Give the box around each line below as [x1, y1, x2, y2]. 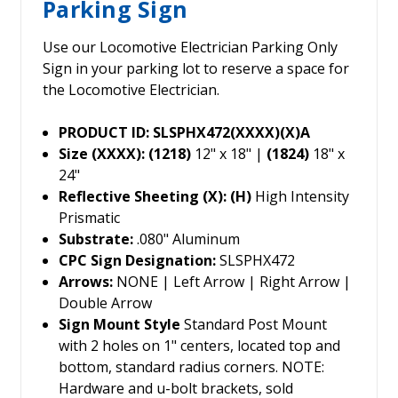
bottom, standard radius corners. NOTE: [59, 357, 325, 378]
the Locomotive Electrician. [43, 80, 219, 100]
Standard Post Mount [180, 314, 328, 335]
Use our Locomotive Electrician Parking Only [43, 37, 338, 58]
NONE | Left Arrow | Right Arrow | [113, 272, 352, 292]
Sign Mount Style [59, 314, 181, 335]
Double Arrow [59, 293, 153, 314]
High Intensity [251, 187, 350, 207]
